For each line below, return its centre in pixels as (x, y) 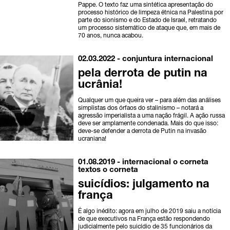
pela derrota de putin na (143, 74)
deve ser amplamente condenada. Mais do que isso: (148, 124)
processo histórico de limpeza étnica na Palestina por (151, 13)
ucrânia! (100, 85)
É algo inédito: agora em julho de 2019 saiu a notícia (150, 212)
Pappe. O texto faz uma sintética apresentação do (146, 5)
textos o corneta (108, 170)
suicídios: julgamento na (144, 185)
